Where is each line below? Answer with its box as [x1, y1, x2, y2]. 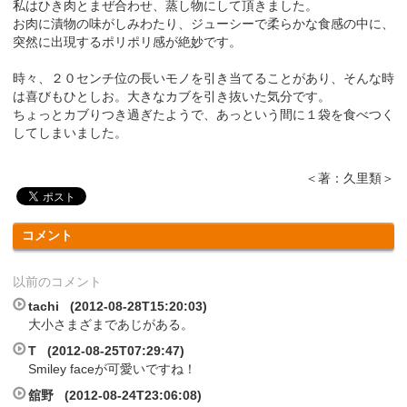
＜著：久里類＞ [305, 170, 394, 185]
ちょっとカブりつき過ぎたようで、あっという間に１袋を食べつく [13, 106, 394, 122]
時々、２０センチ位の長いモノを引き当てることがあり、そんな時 [13, 70, 394, 85]
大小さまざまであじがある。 [27, 316, 194, 332]
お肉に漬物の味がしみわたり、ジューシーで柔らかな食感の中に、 [13, 15, 394, 31]
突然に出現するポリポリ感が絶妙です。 [13, 34, 242, 49]
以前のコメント [13, 273, 102, 289]
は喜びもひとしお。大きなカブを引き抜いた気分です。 [13, 88, 331, 104]
